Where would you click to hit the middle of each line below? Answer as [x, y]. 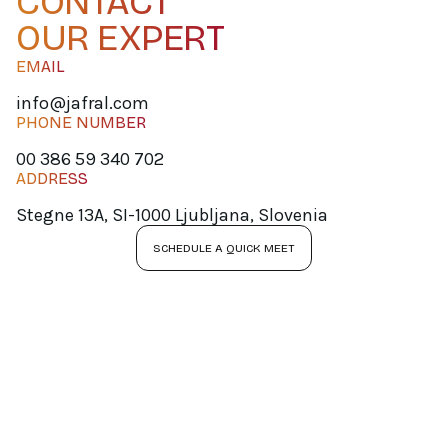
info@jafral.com [82, 102]
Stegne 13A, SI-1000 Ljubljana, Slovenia [172, 214]
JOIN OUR [101, 386]
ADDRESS [52, 178]
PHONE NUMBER [81, 122]
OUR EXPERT [120, 38]
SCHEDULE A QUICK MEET [224, 247]
